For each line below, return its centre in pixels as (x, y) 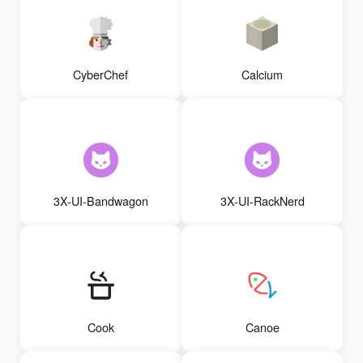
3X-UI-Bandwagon (100, 201)
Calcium (263, 75)
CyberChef (101, 75)
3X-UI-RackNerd (262, 201)
